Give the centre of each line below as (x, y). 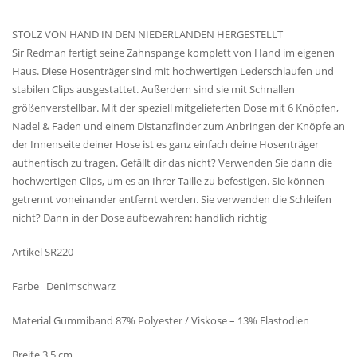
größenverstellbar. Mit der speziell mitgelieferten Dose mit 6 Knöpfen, (175, 108)
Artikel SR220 (43, 252)
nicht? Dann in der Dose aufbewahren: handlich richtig (139, 218)
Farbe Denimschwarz (64, 286)
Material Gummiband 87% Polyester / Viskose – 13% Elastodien (161, 321)
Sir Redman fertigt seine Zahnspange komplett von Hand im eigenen (173, 53)
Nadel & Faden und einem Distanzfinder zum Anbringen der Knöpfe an (178, 126)
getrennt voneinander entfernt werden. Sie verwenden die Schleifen (172, 200)
